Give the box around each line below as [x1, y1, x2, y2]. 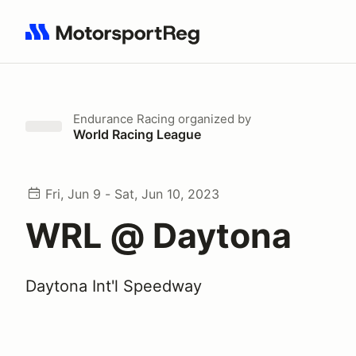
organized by [175, 111, 251, 126]
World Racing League [73, 126, 201, 142]
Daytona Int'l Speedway [25, 277, 202, 296]
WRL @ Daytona [25, 215, 292, 256]
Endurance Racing [73, 111, 175, 126]
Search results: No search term [25, 33, 210, 48]
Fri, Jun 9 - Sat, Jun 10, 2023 [45, 186, 219, 202]
